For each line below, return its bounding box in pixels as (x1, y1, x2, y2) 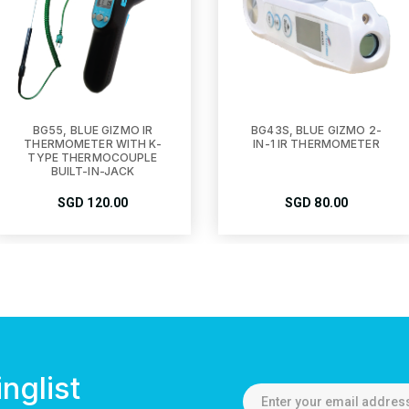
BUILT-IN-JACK (50, 164, 135, 178)
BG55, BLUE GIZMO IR (32, 123, 153, 137)
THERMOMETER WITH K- (24, 137, 162, 151)
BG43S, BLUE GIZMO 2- (251, 123, 382, 137)
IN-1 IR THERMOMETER (253, 137, 380, 151)
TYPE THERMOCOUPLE (27, 151, 158, 164)
